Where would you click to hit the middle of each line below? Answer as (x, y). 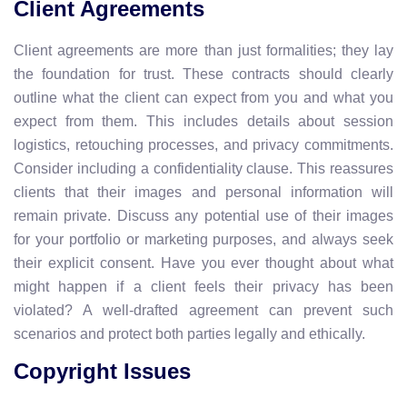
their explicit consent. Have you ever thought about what (203, 263)
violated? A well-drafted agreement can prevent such (203, 310)
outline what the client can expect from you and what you (203, 97)
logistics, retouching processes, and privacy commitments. (203, 144)
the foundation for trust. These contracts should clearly (203, 74)
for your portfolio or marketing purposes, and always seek (203, 239)
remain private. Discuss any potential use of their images (203, 215)
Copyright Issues (102, 371)
